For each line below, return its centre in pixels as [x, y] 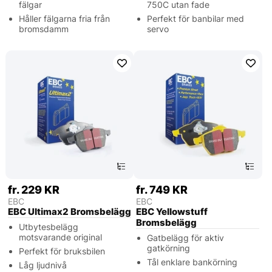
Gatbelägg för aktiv [186, 238]
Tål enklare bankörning [192, 262]
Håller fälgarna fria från [64, 18]
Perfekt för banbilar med [196, 18]
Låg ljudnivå [42, 265]
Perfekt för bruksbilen [62, 251]
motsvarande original [60, 237]
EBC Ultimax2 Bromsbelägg [69, 212]
